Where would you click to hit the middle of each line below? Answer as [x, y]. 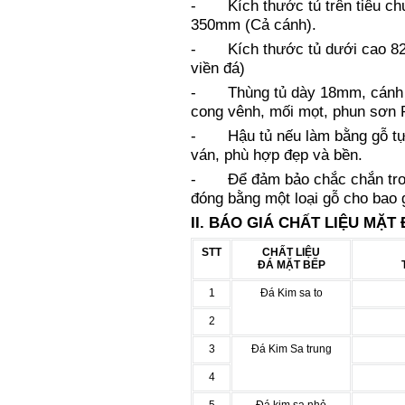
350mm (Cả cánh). [254, 24]
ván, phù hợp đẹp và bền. [277, 155]
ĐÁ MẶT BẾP [291, 265]
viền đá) [218, 68]
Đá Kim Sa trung [291, 349]
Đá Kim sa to [291, 293]
